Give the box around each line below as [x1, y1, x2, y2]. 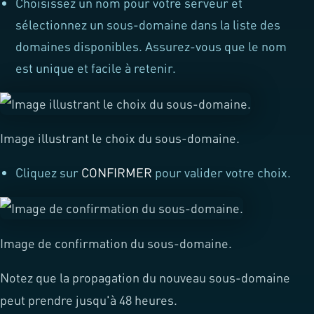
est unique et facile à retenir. [15, 60, 177, 76]
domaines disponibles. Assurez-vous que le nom [15, 38, 287, 54]
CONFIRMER [81, 164, 153, 180]
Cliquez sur [15, 164, 82, 180]
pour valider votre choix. [152, 164, 292, 180]
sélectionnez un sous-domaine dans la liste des [15, 16, 281, 32]
